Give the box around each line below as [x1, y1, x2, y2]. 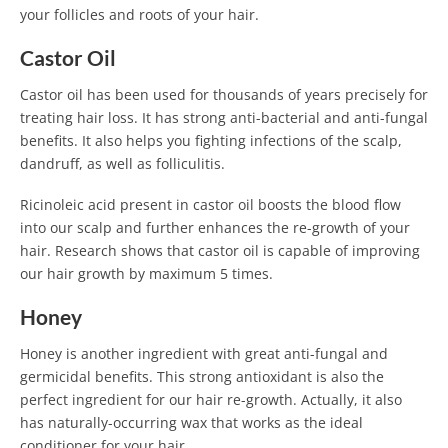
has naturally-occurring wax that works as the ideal [20, 412, 363, 432]
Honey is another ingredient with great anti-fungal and [20, 343, 388, 363]
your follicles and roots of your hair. [20, 5, 259, 25]
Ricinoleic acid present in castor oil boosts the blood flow [20, 194, 401, 214]
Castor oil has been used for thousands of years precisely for [20, 85, 428, 105]
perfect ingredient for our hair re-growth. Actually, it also [20, 389, 402, 409]
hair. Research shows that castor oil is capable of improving [20, 240, 420, 260]
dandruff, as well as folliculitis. [20, 154, 225, 174]
